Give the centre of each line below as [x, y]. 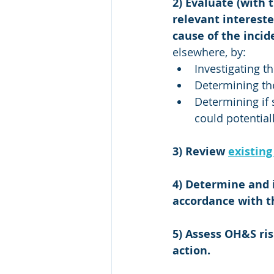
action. [191, 250]
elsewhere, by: [211, 52]
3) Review [200, 151]
